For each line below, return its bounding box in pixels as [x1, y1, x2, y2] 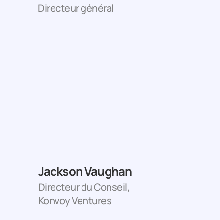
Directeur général [38, 1, 114, 15]
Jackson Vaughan [38, 163, 132, 179]
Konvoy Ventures [38, 194, 111, 207]
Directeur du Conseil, [38, 180, 132, 193]
